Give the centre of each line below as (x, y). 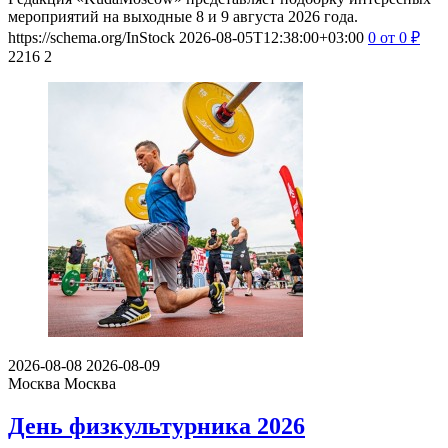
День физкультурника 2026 (156, 426)
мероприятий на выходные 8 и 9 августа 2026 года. (183, 17)
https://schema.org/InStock (91, 38)
